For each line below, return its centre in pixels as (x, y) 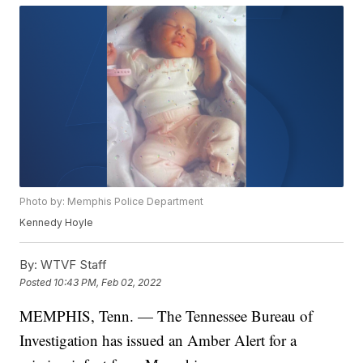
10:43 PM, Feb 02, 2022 (108, 282)
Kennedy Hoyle (57, 223)
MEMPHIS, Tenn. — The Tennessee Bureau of (167, 316)
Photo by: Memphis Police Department (112, 202)
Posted (37, 282)
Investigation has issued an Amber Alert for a (158, 340)
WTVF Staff (73, 265)
